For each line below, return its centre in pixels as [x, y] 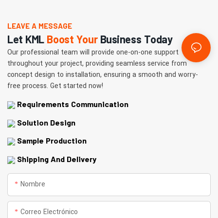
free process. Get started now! [55, 86]
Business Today [135, 39]
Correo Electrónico [49, 212]
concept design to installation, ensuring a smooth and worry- [103, 74]
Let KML [27, 39]
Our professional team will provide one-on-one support [93, 52]
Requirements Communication [73, 104]
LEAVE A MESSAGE [40, 26]
